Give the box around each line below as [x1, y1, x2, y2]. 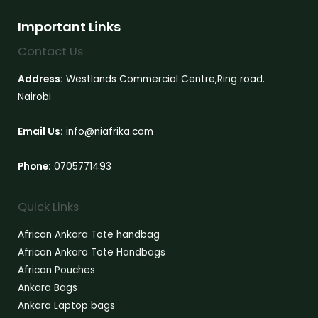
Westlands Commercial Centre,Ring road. [63, 72, 265, 86]
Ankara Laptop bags [18, 299, 115, 313]
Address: [18, 72, 63, 86]
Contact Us [18, 43, 83, 60]
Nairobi [18, 89, 51, 104]
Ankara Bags [18, 281, 77, 295]
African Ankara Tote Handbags [18, 246, 165, 260]
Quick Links [18, 199, 79, 216]
